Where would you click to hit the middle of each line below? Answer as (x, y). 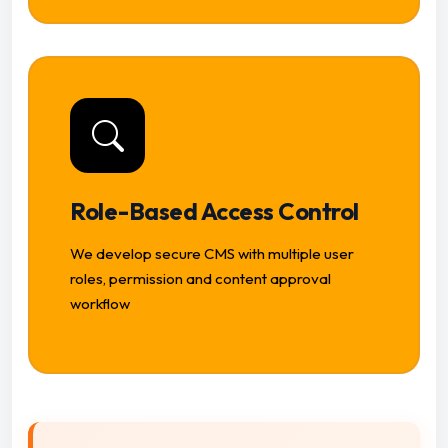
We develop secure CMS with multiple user (212, 254)
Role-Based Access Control (214, 211)
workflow (100, 304)
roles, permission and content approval (200, 279)
